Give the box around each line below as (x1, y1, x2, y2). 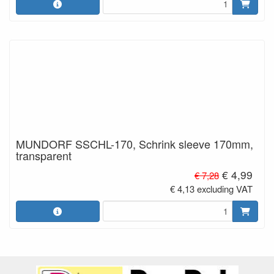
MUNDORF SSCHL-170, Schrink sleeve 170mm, (16, 136, 253, 152)
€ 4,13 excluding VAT (170, 182, 253, 195)
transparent (16, 147, 72, 163)
